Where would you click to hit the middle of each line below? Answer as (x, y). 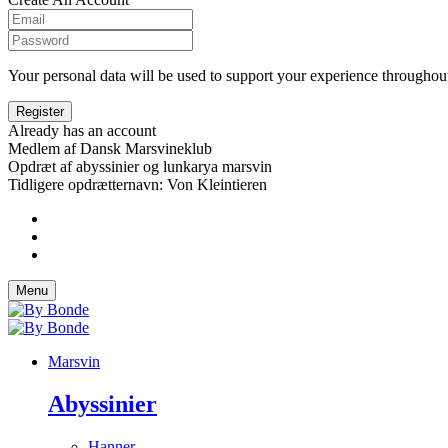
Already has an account (82, 130)
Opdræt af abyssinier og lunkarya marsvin (140, 166)
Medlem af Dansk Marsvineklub (110, 148)
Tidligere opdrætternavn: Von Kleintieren (137, 184)
